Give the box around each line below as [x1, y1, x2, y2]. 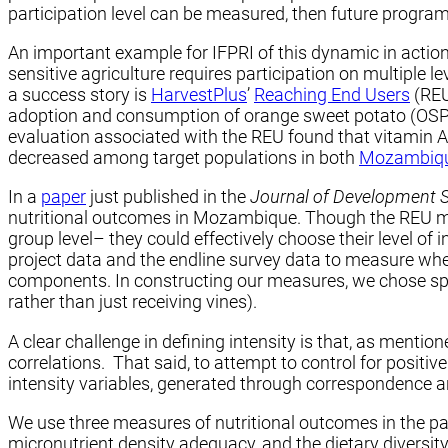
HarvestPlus [151, 84, 247, 106]
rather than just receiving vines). [8, 291, 257, 313]
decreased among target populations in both [8, 147, 359, 169]
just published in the [86, 186, 250, 208]
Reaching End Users [254, 84, 410, 106]
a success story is [8, 84, 151, 106]
